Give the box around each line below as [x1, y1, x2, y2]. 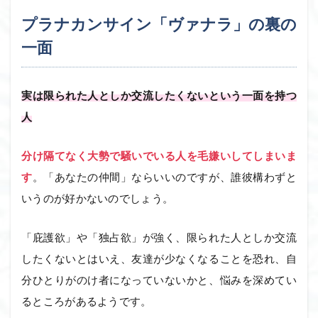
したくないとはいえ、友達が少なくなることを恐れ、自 [21, 253, 297, 265]
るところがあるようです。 [21, 295, 152, 307]
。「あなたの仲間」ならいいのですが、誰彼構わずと [32, 171, 297, 183]
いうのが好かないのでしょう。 [21, 192, 174, 204]
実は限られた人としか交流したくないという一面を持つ [21, 89, 297, 102]
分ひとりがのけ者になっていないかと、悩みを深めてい [21, 274, 297, 286]
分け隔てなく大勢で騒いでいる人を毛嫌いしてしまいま [21, 150, 297, 162]
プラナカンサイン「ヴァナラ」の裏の [21, 15, 297, 33]
